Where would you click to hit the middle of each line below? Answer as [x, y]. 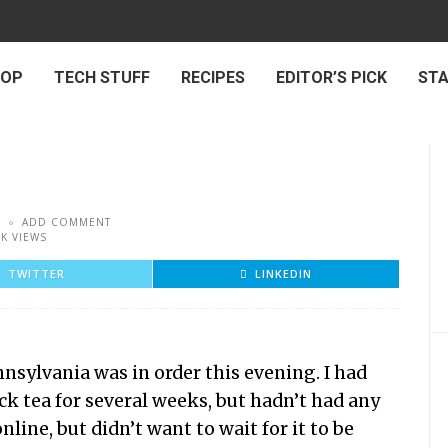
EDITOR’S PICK [331, 77]
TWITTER [36, 273]
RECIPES [213, 77]
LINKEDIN [283, 273]
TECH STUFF [102, 77]
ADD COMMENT [66, 222]
